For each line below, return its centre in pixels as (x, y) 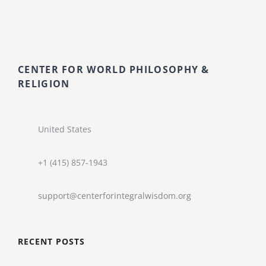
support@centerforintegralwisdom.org (114, 195)
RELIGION (44, 84)
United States (64, 129)
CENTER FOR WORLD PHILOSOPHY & (114, 70)
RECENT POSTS (51, 241)
